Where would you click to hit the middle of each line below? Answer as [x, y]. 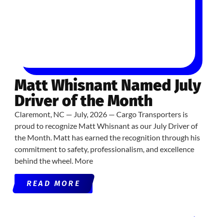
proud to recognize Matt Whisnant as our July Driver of [106, 126]
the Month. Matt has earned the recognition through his [107, 138]
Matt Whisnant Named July [108, 85]
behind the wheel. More [54, 161]
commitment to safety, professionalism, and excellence [104, 149]
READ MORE [54, 183]
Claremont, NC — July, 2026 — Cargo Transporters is [101, 114]
